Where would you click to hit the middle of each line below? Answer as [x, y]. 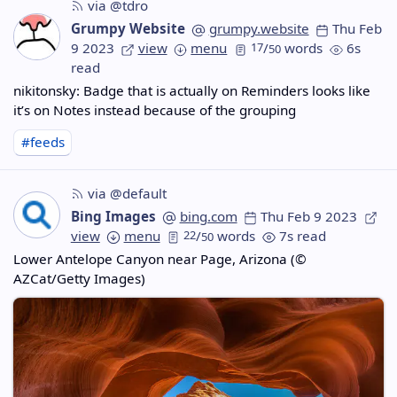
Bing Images [113, 217]
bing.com [208, 217]
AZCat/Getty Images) [80, 278]
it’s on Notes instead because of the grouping [155, 109]
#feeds [43, 142]
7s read [303, 236]
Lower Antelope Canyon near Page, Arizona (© [160, 258]
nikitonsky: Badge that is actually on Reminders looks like [192, 90]
